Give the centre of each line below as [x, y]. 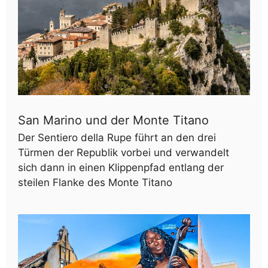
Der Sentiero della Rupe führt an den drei [117, 137]
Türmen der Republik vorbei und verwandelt [124, 152]
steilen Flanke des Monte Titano [95, 182]
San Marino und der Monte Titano [113, 120]
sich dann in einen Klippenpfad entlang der [121, 167]
